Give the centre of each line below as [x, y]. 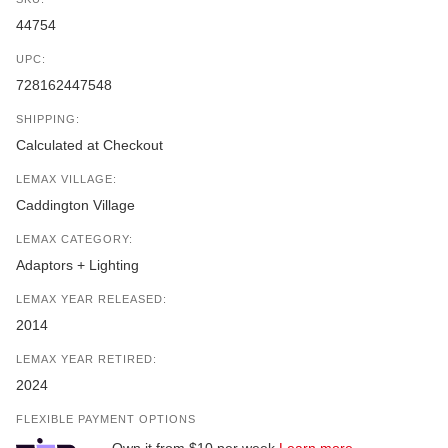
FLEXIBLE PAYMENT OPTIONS [106, 419]
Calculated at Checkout [89, 145]
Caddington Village [75, 205]
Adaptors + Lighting [77, 265]
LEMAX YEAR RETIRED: [86, 359]
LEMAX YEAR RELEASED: [91, 299]
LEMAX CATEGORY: [74, 239]
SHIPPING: [48, 119]
